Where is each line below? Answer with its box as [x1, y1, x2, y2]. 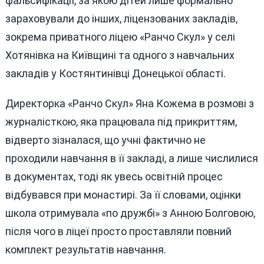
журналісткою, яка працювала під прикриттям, [5, 115, 237, 128]
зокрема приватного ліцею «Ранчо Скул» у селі [5, 30, 235, 43]
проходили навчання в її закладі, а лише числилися [5, 152, 258, 165]
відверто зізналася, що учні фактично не [5, 134, 206, 147]
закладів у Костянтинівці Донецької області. [5, 67, 226, 80]
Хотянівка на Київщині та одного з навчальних [5, 48, 235, 61]
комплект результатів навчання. [5, 243, 166, 256]
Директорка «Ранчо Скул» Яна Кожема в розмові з [5, 97, 254, 110]
